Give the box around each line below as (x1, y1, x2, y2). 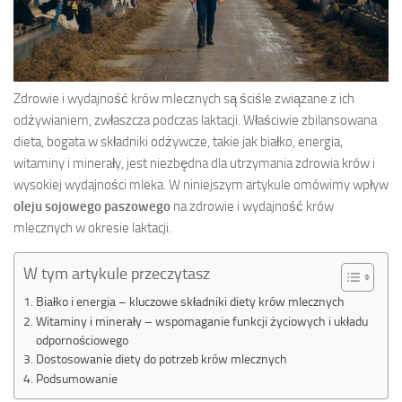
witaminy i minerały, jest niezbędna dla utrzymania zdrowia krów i (13, 154, 375, 171)
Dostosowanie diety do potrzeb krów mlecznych (35, 351, 287, 366)
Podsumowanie (35, 371, 118, 386)
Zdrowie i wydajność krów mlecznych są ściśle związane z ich (13, 90, 354, 107)
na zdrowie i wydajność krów (170, 197, 334, 214)
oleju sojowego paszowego (13, 197, 170, 214)
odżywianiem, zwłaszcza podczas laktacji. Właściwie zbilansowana (13, 111, 377, 128)
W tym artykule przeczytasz (23, 263, 210, 284)
